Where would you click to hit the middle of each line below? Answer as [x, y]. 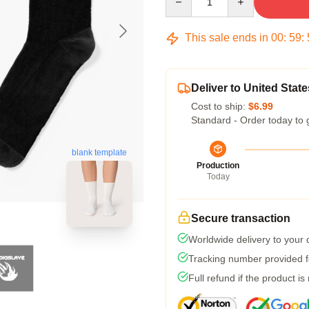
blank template [99, 153]
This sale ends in [227, 38]
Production [218, 166]
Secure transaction [241, 218]
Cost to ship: [220, 106]
